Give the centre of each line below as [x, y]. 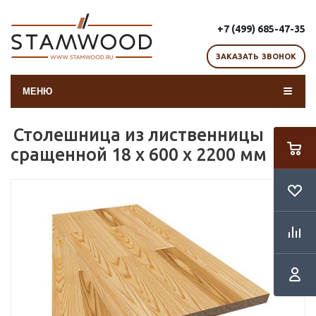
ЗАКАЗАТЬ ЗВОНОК [256, 56]
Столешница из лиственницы [139, 135]
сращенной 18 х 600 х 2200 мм [139, 154]
